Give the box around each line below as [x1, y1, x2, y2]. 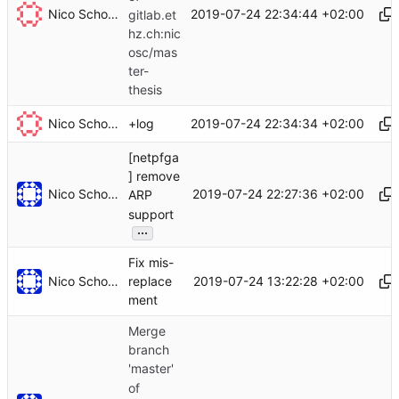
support [128, 206, 174, 222]
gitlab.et [128, 6, 176, 22]
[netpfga [128, 150, 179, 166]
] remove [128, 168, 180, 184]
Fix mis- [128, 255, 174, 271]
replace [128, 273, 172, 289]
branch [128, 342, 169, 358]
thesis [128, 82, 162, 98]
